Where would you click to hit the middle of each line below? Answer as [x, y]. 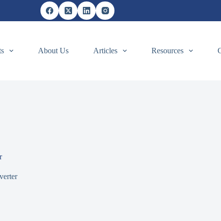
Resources [167, 51]
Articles [105, 51]
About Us [53, 51]
